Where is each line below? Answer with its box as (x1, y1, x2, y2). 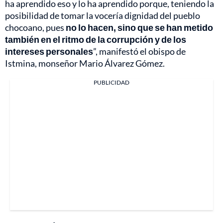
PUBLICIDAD (94, 78, 129, 86)
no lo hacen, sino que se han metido (66, 21, 213, 33)
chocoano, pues (5, 21, 66, 33)
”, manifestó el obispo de (93, 45, 186, 57)
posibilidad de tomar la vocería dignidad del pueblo (5, 9, 200, 21)
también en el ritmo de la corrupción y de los (5, 33, 186, 45)
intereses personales (5, 45, 93, 57)
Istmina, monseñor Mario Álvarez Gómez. (5, 57, 165, 69)
